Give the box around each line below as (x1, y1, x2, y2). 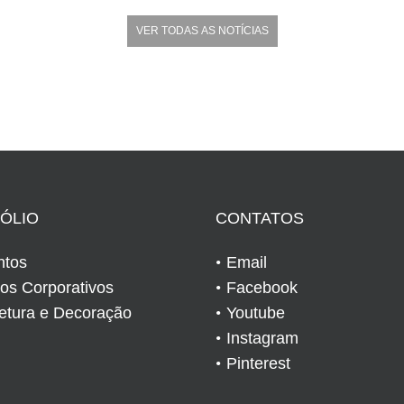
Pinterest (226, 353, 290, 372)
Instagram (226, 328, 298, 347)
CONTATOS (216, 208, 304, 227)
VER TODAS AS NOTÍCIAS (135, 23, 269, 37)
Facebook (226, 278, 298, 297)
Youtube (226, 303, 285, 322)
